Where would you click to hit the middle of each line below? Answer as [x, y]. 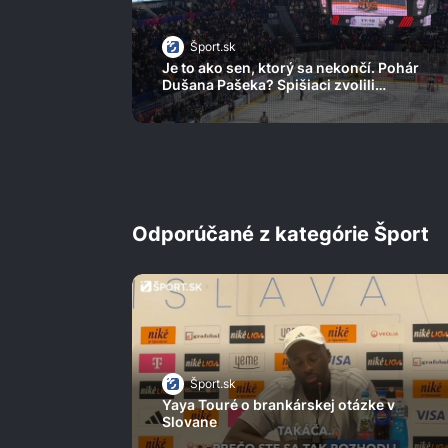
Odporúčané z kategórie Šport [280, 234]
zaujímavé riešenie [226, 102]
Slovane [189, 422]
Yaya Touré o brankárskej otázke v [278, 405]
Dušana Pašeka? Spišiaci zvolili [268, 85]
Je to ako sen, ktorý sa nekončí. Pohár [290, 68]
